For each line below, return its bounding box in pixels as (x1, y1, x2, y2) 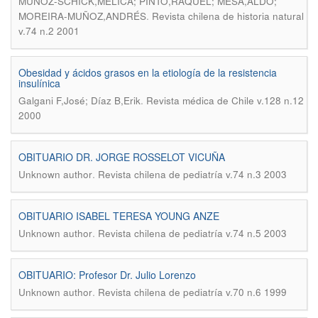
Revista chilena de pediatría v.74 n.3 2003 (98, 168, 287, 181)
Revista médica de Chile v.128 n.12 (146, 94, 304, 107)
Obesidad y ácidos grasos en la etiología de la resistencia (18, 65, 277, 79)
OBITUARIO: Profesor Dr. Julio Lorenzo (18, 268, 196, 282)
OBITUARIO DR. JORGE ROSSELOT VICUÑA (18, 150, 225, 164)
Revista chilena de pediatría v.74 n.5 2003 (98, 226, 287, 240)
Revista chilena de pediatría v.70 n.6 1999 (98, 285, 287, 299)
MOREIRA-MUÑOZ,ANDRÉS (18, 9, 146, 23)
